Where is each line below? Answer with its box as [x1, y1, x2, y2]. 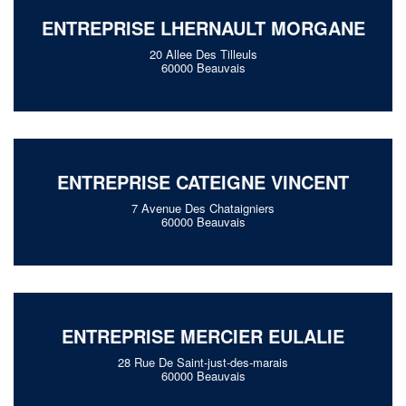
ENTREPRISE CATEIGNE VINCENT [57, 168, 349, 195]
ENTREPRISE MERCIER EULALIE [62, 322, 344, 349]
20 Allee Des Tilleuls [149, 44, 257, 63]
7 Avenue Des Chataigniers [131, 198, 275, 217]
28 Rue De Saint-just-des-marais [118, 353, 288, 371]
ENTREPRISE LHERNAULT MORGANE [41, 14, 365, 41]
